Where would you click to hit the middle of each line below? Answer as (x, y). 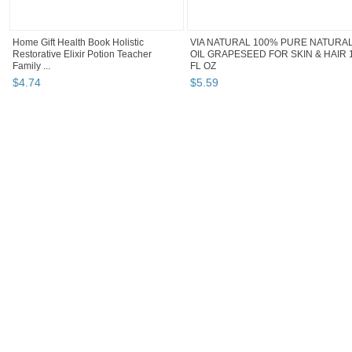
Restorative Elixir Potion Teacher (82, 55)
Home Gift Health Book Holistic (78, 43)
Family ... (31, 66)
